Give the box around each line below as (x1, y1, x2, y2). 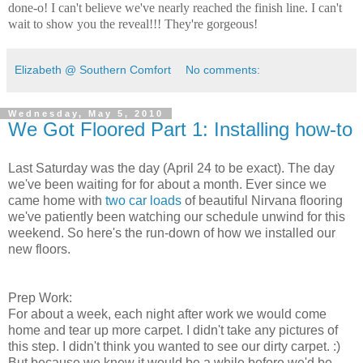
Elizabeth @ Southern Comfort (15, 62, 171, 76)
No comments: (186, 62, 261, 76)
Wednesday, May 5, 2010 (8, 108, 164, 118)
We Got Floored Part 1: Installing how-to (8, 117, 352, 140)
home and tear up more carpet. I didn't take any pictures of (8, 322, 338, 337)
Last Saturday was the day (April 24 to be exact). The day (8, 160, 335, 175)
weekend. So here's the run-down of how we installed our (8, 225, 335, 240)
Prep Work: (8, 290, 72, 305)
